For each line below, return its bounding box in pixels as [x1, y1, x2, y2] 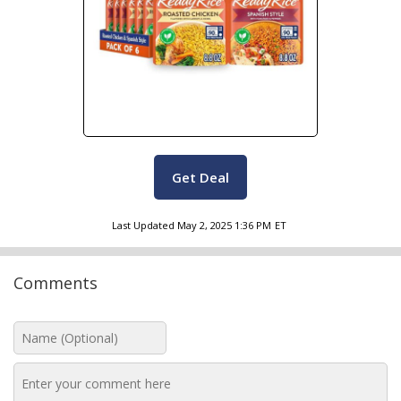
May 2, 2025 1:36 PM [177, 218, 271, 232]
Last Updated [112, 218, 175, 232]
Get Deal [172, 168, 229, 186]
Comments [13, 272, 98, 294]
